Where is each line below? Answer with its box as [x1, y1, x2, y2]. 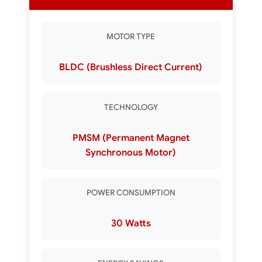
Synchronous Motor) [85, 147, 177, 158]
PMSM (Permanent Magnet [72, 132, 189, 144]
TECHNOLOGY [104, 102, 158, 112]
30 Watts [111, 218, 151, 229]
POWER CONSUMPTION [86, 188, 175, 198]
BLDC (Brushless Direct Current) [59, 61, 203, 73]
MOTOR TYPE [106, 32, 156, 42]
